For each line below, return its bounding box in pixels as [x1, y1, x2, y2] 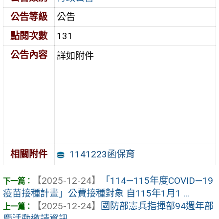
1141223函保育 [69, 148, 135, 160]
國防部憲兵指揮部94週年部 [101, 200, 214, 212]
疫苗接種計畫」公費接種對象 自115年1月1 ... [3, 187, 189, 199]
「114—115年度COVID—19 [101, 175, 213, 186]
